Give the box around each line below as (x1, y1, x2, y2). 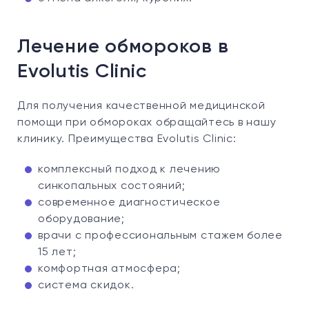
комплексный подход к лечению (38, 164, 221, 175)
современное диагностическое (38, 197, 221, 208)
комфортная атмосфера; (38, 263, 181, 275)
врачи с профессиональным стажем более (38, 230, 283, 241)
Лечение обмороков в (17, 37, 229, 57)
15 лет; (38, 247, 77, 258)
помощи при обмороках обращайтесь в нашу (17, 117, 277, 128)
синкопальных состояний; (38, 181, 186, 192)
